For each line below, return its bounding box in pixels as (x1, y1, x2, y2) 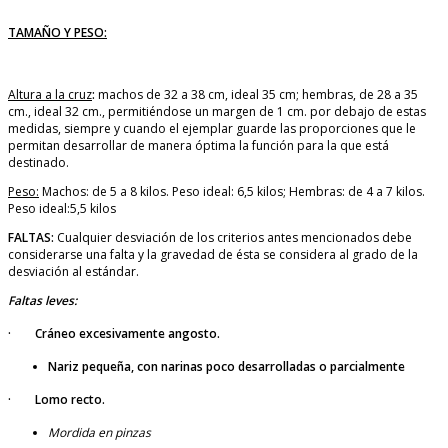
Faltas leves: (8, 292, 77, 310)
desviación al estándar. (8, 263, 139, 281)
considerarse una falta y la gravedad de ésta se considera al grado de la (8, 246, 418, 264)
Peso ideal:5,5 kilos (8, 200, 116, 218)
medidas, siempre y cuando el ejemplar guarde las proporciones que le (8, 120, 416, 138)
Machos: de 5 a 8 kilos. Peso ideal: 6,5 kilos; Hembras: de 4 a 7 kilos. (39, 183, 425, 201)
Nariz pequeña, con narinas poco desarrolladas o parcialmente (48, 358, 405, 376)
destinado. (8, 154, 69, 172)
